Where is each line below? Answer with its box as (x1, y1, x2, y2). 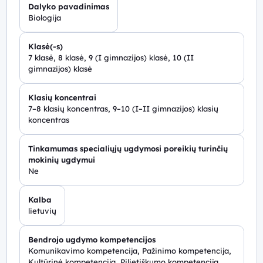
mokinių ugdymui (28, 154, 95, 164)
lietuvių (28, 205, 56, 215)
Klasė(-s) (28, 41, 63, 51)
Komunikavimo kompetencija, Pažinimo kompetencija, (28, 245, 231, 255)
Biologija (28, 12, 61, 22)
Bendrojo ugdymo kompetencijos (28, 234, 156, 244)
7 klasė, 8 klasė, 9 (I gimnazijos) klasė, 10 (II (28, 52, 194, 62)
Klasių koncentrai (28, 92, 96, 102)
